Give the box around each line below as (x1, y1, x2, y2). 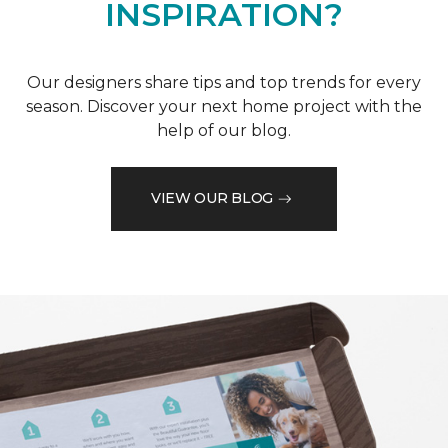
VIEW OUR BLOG (150, 189, 274, 208)
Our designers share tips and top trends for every (27, 72, 421, 92)
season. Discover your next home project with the (26, 96, 422, 116)
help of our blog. (157, 120, 291, 140)
